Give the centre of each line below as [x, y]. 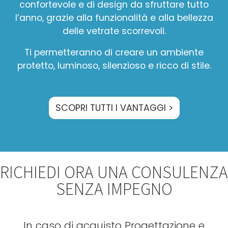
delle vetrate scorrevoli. [114, 31]
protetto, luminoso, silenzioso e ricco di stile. [114, 65]
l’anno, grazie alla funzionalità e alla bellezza [114, 18]
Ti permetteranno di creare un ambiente [114, 52]
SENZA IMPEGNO [114, 189]
